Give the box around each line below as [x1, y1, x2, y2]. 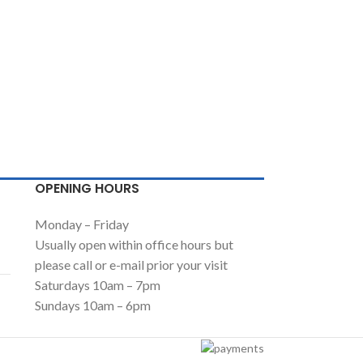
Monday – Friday [34, 216, 129, 232]
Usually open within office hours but [34, 237, 233, 252]
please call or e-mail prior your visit [34, 257, 228, 272]
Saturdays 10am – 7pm [34, 277, 160, 293]
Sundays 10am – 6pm [34, 297, 151, 313]
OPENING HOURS [34, 179, 139, 198]
